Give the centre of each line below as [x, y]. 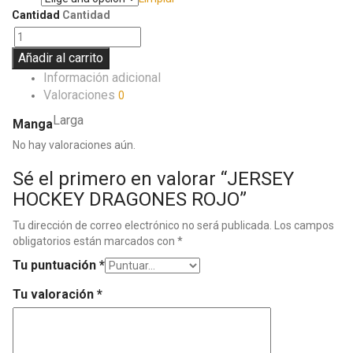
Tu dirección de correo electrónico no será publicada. [142, 226]
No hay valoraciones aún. [74, 145]
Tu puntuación [56, 266]
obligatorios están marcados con [95, 242]
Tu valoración [55, 295]
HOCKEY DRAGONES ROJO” [130, 200]
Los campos [304, 226]
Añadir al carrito [61, 58]
